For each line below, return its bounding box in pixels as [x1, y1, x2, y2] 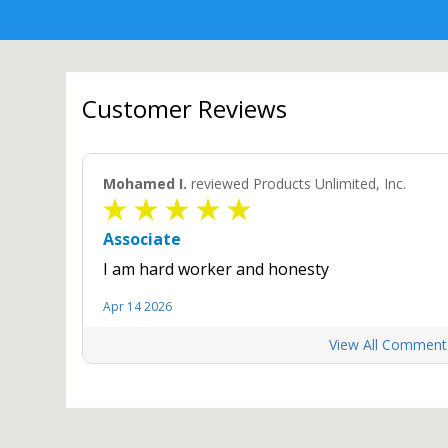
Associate [102, 228, 181, 250]
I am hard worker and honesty [102, 258, 329, 280]
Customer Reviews [81, 92, 287, 125]
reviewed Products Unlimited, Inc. [186, 174, 406, 193]
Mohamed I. [102, 174, 187, 193]
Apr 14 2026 [102, 298, 172, 315]
